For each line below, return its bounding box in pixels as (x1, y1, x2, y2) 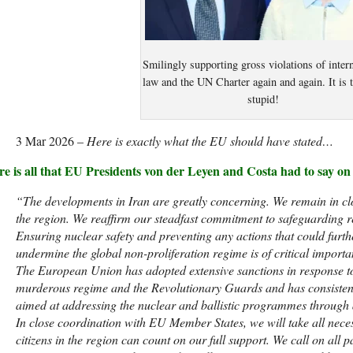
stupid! (247, 91, 279, 106)
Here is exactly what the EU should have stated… (87, 132, 333, 150)
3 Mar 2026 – (16, 132, 87, 150)
